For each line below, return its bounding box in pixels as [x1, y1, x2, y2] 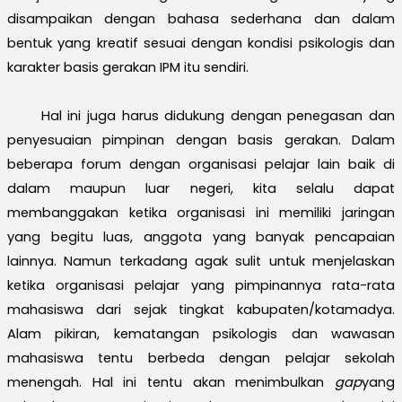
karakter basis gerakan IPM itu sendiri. [7, 57, 249, 76]
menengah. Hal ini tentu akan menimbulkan [7, 372, 335, 391]
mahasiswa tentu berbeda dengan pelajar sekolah [7, 348, 395, 367]
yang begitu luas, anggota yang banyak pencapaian [7, 227, 395, 246]
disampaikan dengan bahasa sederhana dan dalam [7, 9, 395, 28]
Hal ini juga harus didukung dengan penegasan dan [40, 106, 395, 125]
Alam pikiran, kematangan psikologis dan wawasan [7, 324, 395, 343]
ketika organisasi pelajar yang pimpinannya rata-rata [7, 275, 395, 294]
